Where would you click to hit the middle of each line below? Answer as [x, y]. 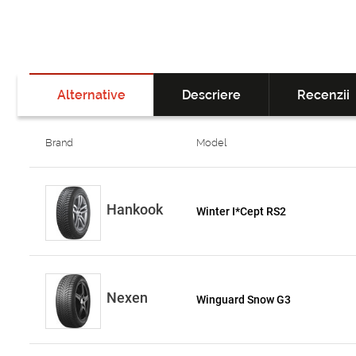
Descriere [211, 95]
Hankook [135, 209]
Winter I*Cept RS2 [242, 211]
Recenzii [323, 95]
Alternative [91, 95]
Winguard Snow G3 [244, 300]
